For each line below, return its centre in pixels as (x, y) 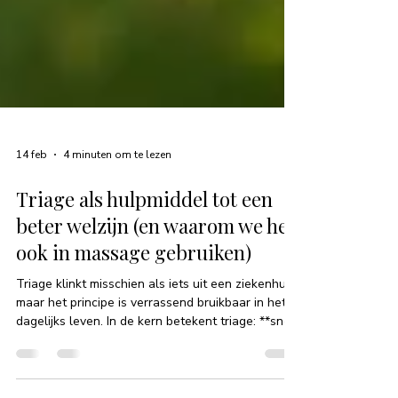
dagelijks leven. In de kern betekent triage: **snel (155, 369)
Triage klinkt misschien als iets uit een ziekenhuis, (157, 331)
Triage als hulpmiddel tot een (144, 247)
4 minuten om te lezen (117, 202)
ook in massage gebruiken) (134, 300)
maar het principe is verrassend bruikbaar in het (151, 350)
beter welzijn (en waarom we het (155, 273)
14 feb (32, 202)
